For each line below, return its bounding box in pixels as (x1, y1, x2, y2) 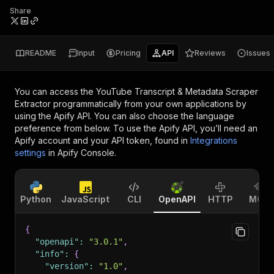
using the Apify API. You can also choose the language (15, 111, 234, 121)
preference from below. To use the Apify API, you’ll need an (15, 123, 257, 133)
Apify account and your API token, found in (15, 135, 188, 146)
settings (15, 147, 46, 158)
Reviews (194, 48, 226, 57)
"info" (35, 249, 64, 259)
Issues (246, 48, 270, 57)
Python (20, 194, 51, 204)
